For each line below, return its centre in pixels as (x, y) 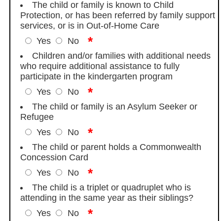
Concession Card (55, 157)
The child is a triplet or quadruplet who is (111, 187)
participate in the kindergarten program (97, 76)
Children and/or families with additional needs (121, 55)
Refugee (37, 117)
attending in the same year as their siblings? (107, 198)
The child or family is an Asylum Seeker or (114, 106)
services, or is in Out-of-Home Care (90, 25)
